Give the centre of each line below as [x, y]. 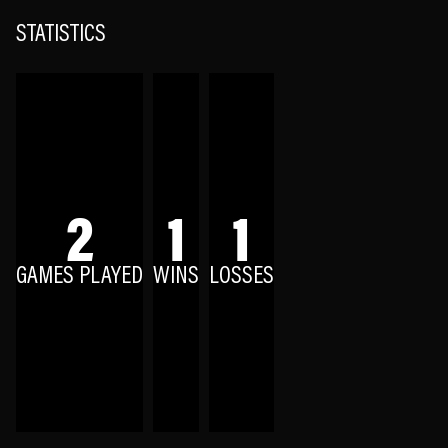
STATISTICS [61, 35]
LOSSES [241, 276]
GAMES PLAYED [79, 276]
